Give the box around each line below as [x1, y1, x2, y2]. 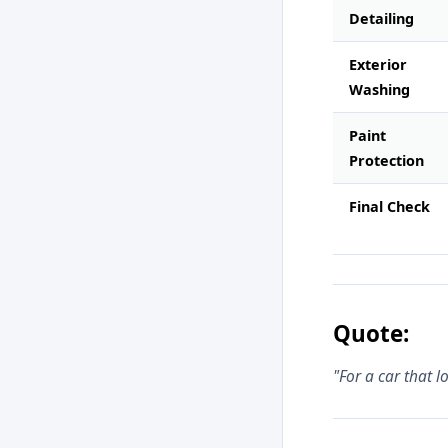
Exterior [349, 54, 407, 74]
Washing [349, 79, 410, 99]
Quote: [333, 317, 409, 349]
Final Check [349, 196, 430, 216]
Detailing [349, 8, 414, 28]
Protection [349, 150, 424, 170]
